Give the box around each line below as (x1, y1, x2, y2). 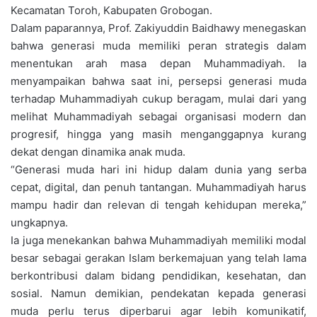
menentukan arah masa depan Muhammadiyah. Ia (11, 57, 306, 71)
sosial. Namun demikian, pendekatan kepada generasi (11, 287, 306, 301)
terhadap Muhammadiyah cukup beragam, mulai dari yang (11, 92, 306, 106)
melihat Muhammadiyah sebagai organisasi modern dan (11, 110, 306, 124)
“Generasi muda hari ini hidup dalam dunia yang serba (11, 163, 306, 177)
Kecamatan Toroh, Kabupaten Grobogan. (11, 4, 212, 18)
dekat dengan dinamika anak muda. (11, 145, 185, 159)
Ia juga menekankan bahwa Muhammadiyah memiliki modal (11, 234, 306, 248)
